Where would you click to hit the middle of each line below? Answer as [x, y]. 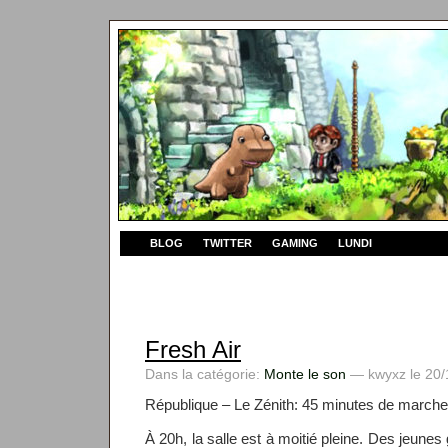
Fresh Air [193, 349]
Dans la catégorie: [204, 374]
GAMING [295, 243]
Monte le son [305, 374]
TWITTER [227, 243]
